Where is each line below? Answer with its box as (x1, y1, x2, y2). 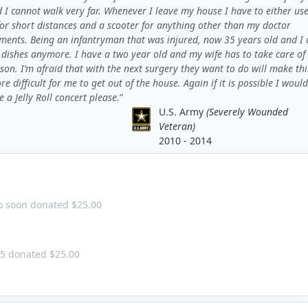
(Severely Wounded (206, 105, 288, 118)
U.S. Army (158, 105, 206, 118)
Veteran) (158, 120, 195, 133)
